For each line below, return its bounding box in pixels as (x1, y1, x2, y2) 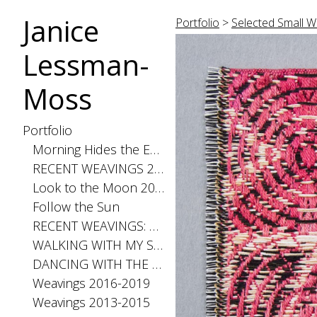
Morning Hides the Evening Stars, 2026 (149, 141, 159, 158)
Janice (23, 11, 99, 50)
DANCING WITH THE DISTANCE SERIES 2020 (151, 255, 161, 272)
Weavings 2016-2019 (32, 275, 150, 292)
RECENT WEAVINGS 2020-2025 (154, 160, 163, 177)
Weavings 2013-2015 (32, 294, 150, 311)
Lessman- (23, 45, 149, 84)
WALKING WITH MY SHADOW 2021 (153, 236, 163, 253)
